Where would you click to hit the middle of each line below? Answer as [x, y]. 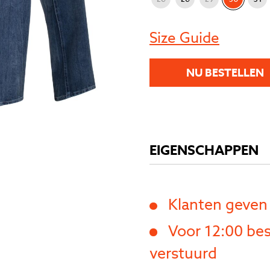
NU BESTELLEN [225, 73]
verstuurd [183, 253]
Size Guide [184, 38]
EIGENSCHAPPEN [204, 150]
